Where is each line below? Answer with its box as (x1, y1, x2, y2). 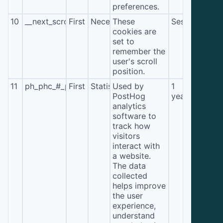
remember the (112, 46, 166, 56)
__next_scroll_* (25, 16, 81, 26)
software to (112, 111, 157, 121)
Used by (112, 81, 144, 91)
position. (112, 66, 145, 76)
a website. (112, 150, 151, 161)
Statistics (91, 81, 126, 91)
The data (112, 160, 146, 171)
